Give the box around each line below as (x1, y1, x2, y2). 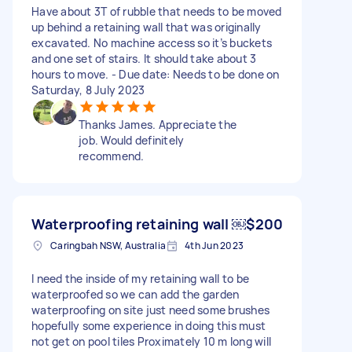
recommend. (79, 148, 145, 163)
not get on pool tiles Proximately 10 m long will (31, 333, 271, 349)
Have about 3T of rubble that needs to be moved (31, 3, 282, 19)
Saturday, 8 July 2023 (31, 82, 145, 97)
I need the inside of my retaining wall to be (31, 270, 249, 286)
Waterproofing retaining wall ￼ (31, 214, 247, 233)
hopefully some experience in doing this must (31, 317, 266, 333)
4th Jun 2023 (185, 238, 244, 252)
